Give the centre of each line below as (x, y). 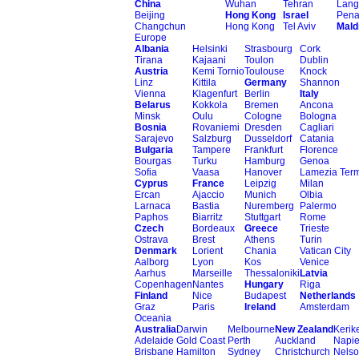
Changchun (160, 26)
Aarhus (150, 273)
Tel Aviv (299, 26)
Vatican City (325, 251)
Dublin (314, 60)
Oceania (153, 318)
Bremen (262, 105)
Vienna (150, 94)
